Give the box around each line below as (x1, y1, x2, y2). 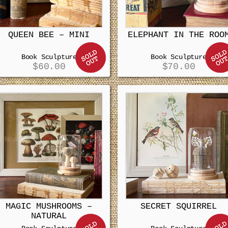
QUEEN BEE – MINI (8, 30, 90, 40)
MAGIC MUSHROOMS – (6, 201, 93, 211)
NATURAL (31, 211, 67, 221)
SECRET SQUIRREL (140, 201, 217, 211)
